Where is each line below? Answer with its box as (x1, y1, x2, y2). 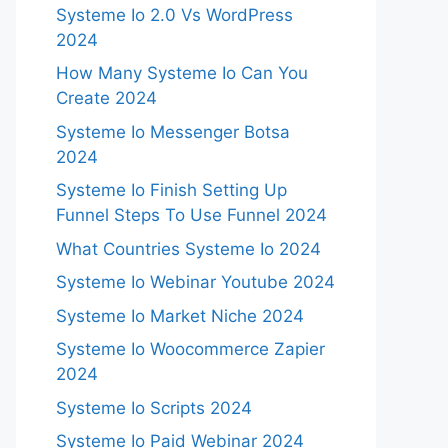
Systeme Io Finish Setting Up (56, 180, 287, 200)
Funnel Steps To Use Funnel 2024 (56, 205, 327, 225)
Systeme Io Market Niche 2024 (56, 305, 304, 326)
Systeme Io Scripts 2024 (56, 397, 252, 418)
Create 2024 (56, 88, 157, 108)
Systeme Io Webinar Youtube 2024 (56, 272, 335, 292)
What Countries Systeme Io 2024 (56, 238, 321, 259)
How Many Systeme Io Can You (56, 63, 308, 83)
